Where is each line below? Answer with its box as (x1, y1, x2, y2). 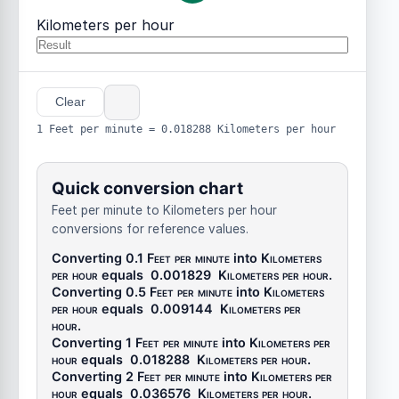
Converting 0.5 (52, 284, 150, 300)
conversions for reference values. (52, 222, 248, 237)
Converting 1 (52, 335, 135, 351)
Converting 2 (52, 369, 137, 385)
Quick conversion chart (52, 178, 243, 199)
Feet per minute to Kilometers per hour (52, 203, 277, 218)
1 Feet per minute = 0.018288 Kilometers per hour (37, 121, 336, 135)
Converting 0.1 (52, 250, 147, 266)
